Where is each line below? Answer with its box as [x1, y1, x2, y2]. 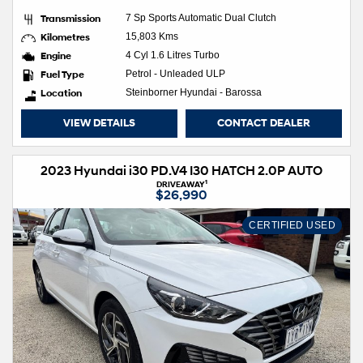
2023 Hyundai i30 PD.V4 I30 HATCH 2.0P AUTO [41, 162, 322, 178]
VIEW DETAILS [63, 116, 136, 130]
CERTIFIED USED [249, 219, 335, 231]
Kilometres [41, 30, 90, 43]
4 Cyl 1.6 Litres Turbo [126, 49, 220, 61]
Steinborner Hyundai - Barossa [126, 86, 262, 98]
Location [41, 86, 82, 99]
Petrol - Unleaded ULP [126, 67, 225, 79]
